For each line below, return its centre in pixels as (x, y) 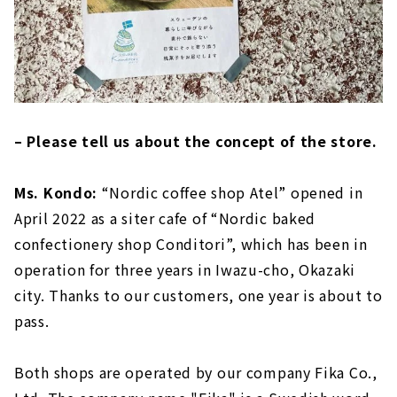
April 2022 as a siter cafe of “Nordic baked (165, 218)
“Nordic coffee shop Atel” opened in (230, 192)
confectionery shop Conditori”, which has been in (191, 243)
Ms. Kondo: (56, 192)
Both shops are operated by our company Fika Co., (196, 372)
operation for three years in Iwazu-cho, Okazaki (185, 269)
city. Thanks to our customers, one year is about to (198, 295)
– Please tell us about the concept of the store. (196, 140)
